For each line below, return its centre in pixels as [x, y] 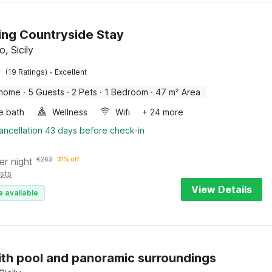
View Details [222, 189]
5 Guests [46, 92]
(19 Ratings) [27, 72]
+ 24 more [163, 112]
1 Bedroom [127, 92]
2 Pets [85, 92]
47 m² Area [178, 92]
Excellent [71, 72]
